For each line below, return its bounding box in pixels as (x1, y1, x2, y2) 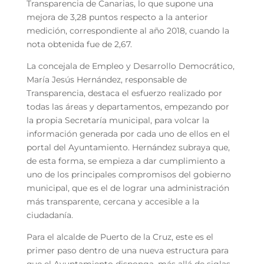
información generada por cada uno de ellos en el (26, 128, 230, 139)
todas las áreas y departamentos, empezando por (26, 101, 229, 112)
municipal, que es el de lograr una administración (26, 182, 229, 193)
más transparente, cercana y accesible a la (26, 196, 199, 207)
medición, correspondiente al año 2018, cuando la (26, 25, 229, 36)
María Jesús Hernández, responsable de (26, 74, 187, 85)
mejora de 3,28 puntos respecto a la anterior (26, 11, 208, 22)
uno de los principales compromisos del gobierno (26, 169, 231, 180)
